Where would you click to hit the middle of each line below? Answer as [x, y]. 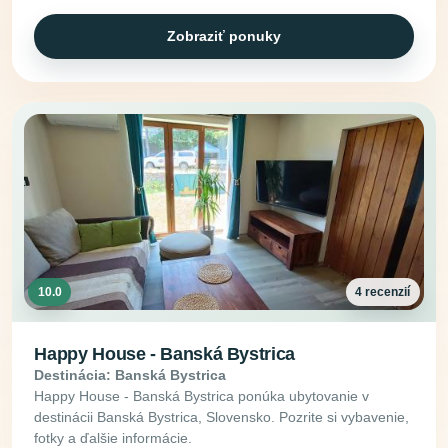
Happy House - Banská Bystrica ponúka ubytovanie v [202, 395]
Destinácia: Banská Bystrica [130, 374]
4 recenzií [383, 291]
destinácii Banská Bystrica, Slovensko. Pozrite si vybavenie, [222, 416]
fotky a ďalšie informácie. [113, 437]
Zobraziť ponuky [224, 35]
